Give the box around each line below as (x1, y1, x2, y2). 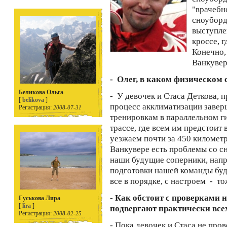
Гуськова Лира (19, 195, 60, 202)
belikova (22, 96, 44, 103)
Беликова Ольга (19, 89, 63, 96)
